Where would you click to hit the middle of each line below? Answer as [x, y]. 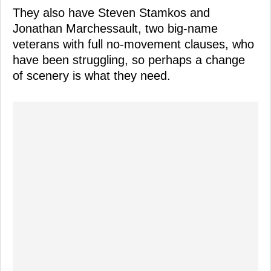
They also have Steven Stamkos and [111, 12]
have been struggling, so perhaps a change [129, 60]
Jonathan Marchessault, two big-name [115, 28]
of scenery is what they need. [92, 75]
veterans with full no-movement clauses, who [133, 44]
